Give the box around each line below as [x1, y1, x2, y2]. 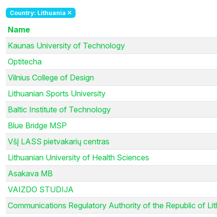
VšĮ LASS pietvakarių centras [8, 136, 109, 146]
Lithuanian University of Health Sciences [8, 152, 149, 162]
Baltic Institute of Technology [8, 104, 111, 114]
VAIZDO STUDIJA [8, 184, 74, 194]
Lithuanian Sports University [8, 88, 106, 98]
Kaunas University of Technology [8, 40, 125, 50]
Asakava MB [8, 168, 53, 178]
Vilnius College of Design [8, 72, 94, 82]
